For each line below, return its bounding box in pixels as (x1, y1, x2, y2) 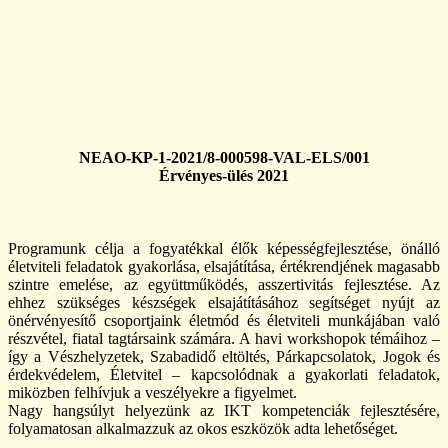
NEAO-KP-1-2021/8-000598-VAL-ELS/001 (78, 149, 370, 167)
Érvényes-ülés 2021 (159, 167, 289, 185)
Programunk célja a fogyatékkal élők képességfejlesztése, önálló (8, 240, 440, 258)
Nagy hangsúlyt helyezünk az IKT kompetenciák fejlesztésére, (8, 402, 440, 420)
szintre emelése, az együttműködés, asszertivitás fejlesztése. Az (8, 276, 440, 294)
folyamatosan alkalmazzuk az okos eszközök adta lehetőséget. (8, 420, 398, 438)
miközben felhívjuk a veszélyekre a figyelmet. (8, 384, 297, 402)
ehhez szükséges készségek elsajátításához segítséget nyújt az (8, 294, 440, 312)
